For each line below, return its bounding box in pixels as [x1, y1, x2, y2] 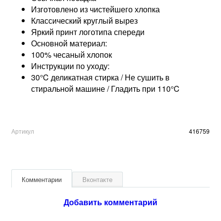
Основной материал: [31, 37, 107, 49]
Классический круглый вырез [31, 14, 138, 26]
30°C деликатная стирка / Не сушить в [31, 71, 170, 83]
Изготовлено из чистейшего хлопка [31, 3, 160, 15]
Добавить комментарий [64, 196, 157, 208]
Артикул [11, 126, 34, 135]
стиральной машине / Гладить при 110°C [31, 82, 180, 94]
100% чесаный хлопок [31, 48, 112, 60]
